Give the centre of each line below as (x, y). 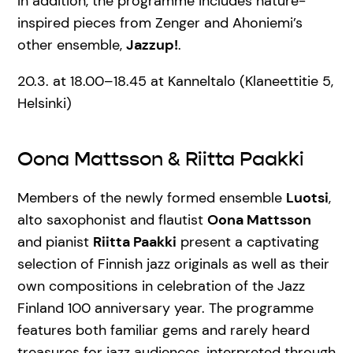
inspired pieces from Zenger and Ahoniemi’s (160, 23)
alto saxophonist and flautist (112, 220)
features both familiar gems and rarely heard (163, 331)
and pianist (55, 242)
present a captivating (248, 242)
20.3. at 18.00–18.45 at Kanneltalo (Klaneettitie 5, (175, 82)
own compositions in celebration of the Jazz (161, 286)
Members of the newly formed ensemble (152, 198)
